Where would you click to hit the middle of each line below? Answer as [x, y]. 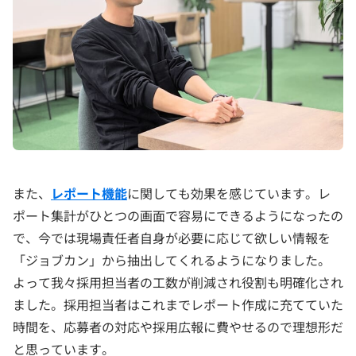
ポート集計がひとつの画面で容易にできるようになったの [178, 215]
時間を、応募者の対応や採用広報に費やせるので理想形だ [178, 326]
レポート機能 [89, 193]
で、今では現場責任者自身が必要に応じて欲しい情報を [172, 237]
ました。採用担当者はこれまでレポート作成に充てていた [178, 304]
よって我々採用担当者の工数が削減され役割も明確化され [178, 282]
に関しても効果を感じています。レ [229, 193]
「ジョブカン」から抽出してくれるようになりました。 [172, 259]
